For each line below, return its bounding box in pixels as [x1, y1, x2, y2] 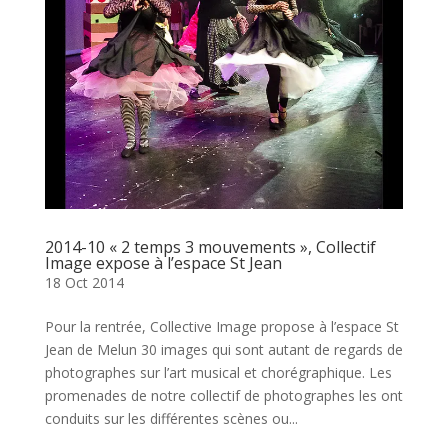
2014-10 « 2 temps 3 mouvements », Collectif [44, 235, 376, 258]
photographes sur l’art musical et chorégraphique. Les [44, 362, 392, 382]
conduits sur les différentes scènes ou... [44, 408, 298, 428]
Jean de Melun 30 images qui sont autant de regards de [44, 339, 403, 359]
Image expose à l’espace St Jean [44, 251, 282, 274]
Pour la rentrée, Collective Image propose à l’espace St [44, 316, 399, 336]
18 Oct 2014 [44, 272, 124, 292]
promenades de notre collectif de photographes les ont [44, 385, 403, 405]
